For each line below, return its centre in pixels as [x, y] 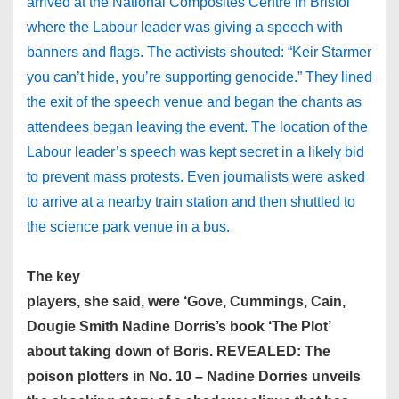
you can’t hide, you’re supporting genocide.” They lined [199, 77]
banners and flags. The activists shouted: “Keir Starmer [199, 52]
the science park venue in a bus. [128, 227]
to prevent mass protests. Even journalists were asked [196, 177]
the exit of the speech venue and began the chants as [194, 102]
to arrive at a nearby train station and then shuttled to [191, 202]
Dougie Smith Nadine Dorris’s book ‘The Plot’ [179, 326]
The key [53, 277]
